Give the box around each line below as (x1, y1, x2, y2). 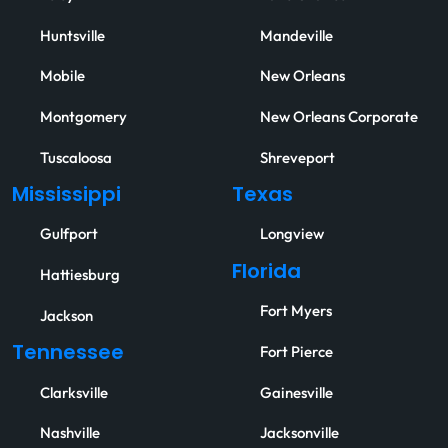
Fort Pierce (260, 341, 333, 362)
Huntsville (40, 25, 105, 46)
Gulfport (40, 224, 98, 245)
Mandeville (260, 25, 333, 46)
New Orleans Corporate (260, 107, 418, 128)
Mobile (40, 66, 85, 87)
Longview (260, 224, 324, 245)
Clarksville (40, 382, 108, 403)
